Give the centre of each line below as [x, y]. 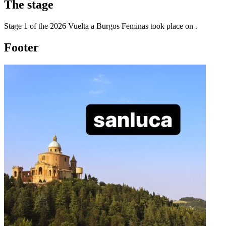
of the [39, 26]
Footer [21, 47]
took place [167, 26]
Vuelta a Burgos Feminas [108, 26]
